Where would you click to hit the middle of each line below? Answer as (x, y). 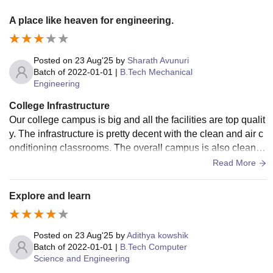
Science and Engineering (82, 259)
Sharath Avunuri (158, 60)
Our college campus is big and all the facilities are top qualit (137, 119)
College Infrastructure (59, 105)
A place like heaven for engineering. (91, 20)
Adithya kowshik (158, 236)
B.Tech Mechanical (156, 72)
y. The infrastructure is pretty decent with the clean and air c (136, 133)
